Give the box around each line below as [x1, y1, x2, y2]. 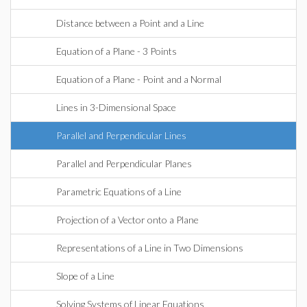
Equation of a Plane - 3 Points [56, 45, 177, 57]
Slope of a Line [56, 270, 114, 282]
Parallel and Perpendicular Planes [56, 158, 192, 169]
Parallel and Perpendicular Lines [56, 130, 186, 141]
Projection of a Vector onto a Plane [56, 214, 199, 225]
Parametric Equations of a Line [56, 186, 182, 197]
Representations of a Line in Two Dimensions [56, 242, 243, 254]
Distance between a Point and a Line [56, 17, 204, 29]
